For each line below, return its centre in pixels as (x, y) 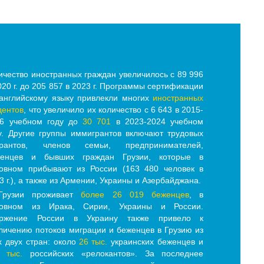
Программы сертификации (152, 86)
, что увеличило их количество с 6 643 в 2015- (114, 110)
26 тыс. (93, 242)
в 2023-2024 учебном (157, 122)
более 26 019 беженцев (135, 195)
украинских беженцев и (156, 242)
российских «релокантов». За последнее (113, 254)
